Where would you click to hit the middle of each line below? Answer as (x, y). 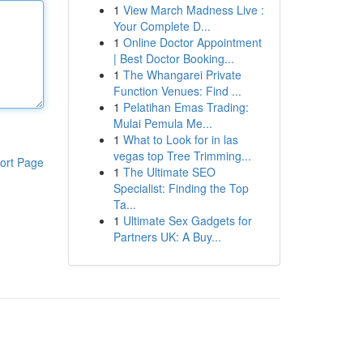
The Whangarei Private (182, 75)
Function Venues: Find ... (177, 91)
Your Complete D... (162, 26)
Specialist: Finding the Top (181, 188)
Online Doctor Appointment (192, 42)
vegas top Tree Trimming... (182, 156)
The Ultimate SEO (169, 172)
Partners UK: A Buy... (167, 237)
